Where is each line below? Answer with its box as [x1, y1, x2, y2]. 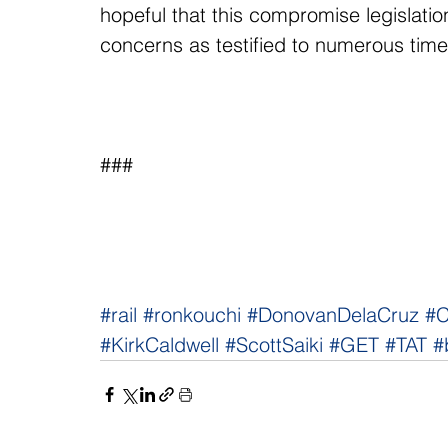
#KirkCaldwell [100, 332, 219, 357]
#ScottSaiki [225, 332, 323, 357]
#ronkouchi [143, 302, 241, 327]
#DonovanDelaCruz [247, 302, 419, 327]
